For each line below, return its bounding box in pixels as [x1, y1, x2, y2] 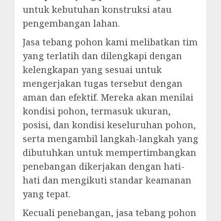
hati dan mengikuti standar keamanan [23, 174, 191, 186]
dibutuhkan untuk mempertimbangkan [23, 147, 196, 159]
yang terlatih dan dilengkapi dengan [23, 50, 182, 62]
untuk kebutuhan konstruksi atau [23, 3, 172, 16]
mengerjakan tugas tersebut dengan [23, 77, 183, 90]
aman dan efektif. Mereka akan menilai [23, 91, 193, 104]
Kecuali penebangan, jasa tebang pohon [23, 207, 196, 219]
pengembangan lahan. [23, 17, 120, 30]
